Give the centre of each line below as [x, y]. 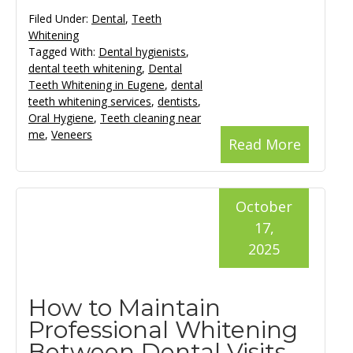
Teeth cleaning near [150, 118]
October [264, 207]
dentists [178, 102]
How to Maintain [124, 308]
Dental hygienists [142, 52]
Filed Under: [60, 19]
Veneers [72, 135]
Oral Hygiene [61, 118]
